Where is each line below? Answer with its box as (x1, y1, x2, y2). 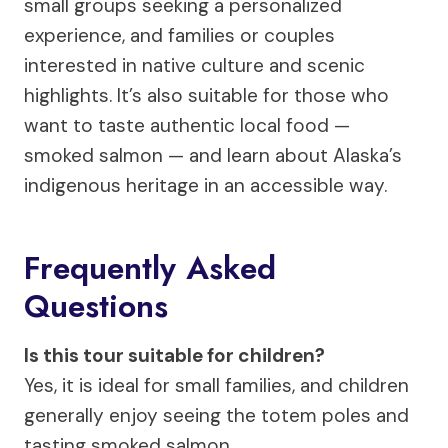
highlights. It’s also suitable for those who (24, 82, 389, 108)
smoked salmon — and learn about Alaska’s (24, 142, 402, 168)
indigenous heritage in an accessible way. (24, 172, 387, 198)
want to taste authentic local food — (24, 112, 350, 138)
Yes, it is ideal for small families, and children (24, 372, 409, 398)
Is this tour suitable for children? (24, 342, 325, 368)
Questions (24, 282, 168, 329)
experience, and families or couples (24, 22, 335, 48)
